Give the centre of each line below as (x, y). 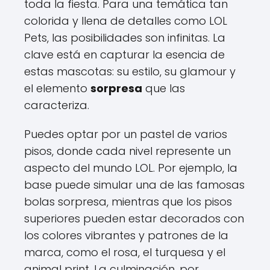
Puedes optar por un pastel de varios (126, 134)
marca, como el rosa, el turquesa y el (125, 252)
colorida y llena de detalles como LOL (126, 21)
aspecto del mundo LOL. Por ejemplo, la (131, 168)
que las (164, 88)
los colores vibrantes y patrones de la (126, 235)
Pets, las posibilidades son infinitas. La (125, 38)
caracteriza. (57, 105)
